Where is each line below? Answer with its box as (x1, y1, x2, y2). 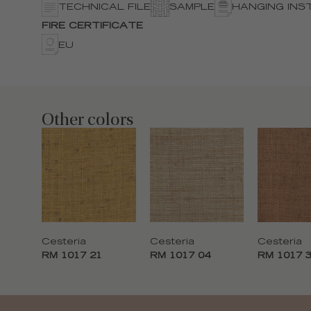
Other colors (42, 112, 133, 130)
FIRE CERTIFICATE (42, 22, 143, 31)
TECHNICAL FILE (58, 3, 151, 12)
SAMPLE (169, 3, 215, 12)
